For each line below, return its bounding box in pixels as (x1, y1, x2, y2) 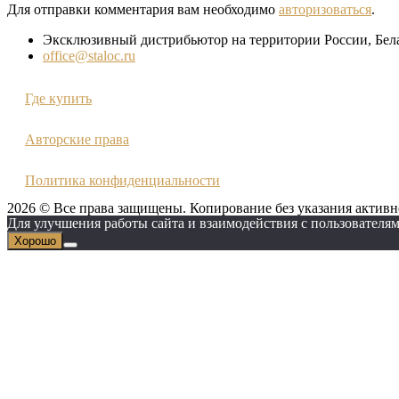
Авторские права (25, 131, 129, 147)
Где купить (25, 90, 92, 106)
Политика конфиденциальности (25, 172, 220, 188)
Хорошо (14, 233, 56, 248)
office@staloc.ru (43, 47, 135, 63)
